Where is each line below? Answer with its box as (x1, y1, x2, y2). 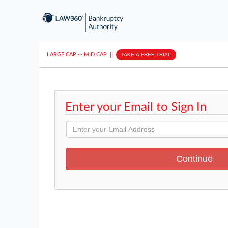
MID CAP (84, 51, 107, 58)
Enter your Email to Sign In (65, 101, 207, 113)
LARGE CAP (47, 51, 76, 58)
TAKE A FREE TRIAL (121, 51, 171, 58)
